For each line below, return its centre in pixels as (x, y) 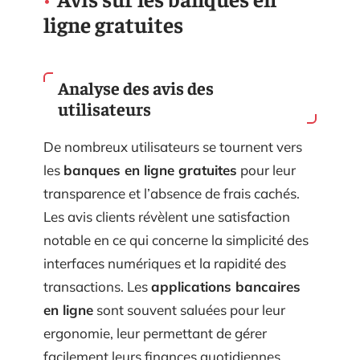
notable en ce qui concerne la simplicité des (176, 239)
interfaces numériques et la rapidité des (165, 263)
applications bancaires (226, 286)
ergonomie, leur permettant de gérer (155, 333)
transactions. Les (97, 286)
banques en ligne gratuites (150, 170)
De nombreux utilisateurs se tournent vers (173, 146)
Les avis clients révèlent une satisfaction (167, 216)
